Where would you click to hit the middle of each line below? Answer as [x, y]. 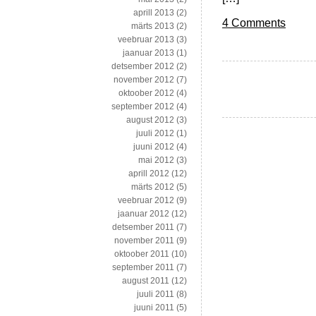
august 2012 [150, 120]
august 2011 [146, 281]
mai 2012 [156, 160]
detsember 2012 [143, 67]
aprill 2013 [154, 13]
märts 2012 [153, 187]
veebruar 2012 [146, 201]
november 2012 [144, 80]
